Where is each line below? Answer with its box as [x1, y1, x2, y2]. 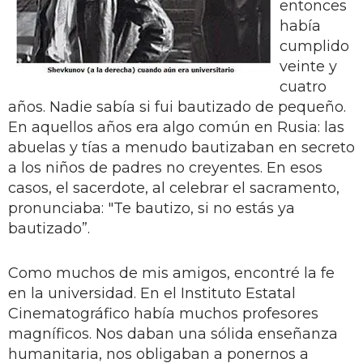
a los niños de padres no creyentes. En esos [8, 158, 322, 177]
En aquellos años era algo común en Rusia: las [8, 117, 344, 136]
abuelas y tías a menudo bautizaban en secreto [8, 138, 355, 156]
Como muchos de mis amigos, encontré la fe [8, 263, 335, 282]
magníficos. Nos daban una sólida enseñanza [8, 324, 338, 343]
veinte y [280, 57, 337, 75]
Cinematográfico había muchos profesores [8, 304, 318, 322]
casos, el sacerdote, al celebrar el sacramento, [8, 178, 340, 197]
